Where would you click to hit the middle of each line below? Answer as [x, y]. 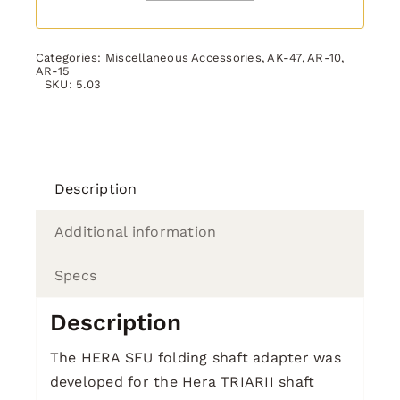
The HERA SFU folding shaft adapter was [195, 358]
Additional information [135, 231]
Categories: [70, 57]
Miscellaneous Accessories [183, 57]
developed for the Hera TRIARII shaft [182, 382]
